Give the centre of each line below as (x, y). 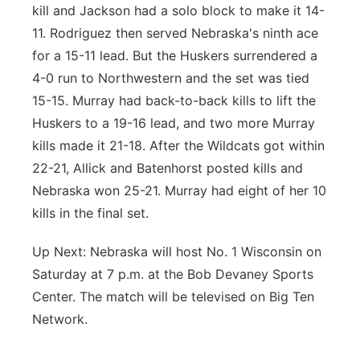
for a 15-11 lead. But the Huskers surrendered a (175, 55)
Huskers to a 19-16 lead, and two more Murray (174, 123)
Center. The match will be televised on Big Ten (173, 297)
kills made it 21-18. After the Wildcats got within (178, 145)
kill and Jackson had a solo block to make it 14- (178, 10)
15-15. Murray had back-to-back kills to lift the (174, 100)
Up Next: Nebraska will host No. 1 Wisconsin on (177, 252)
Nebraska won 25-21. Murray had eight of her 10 (179, 190)
